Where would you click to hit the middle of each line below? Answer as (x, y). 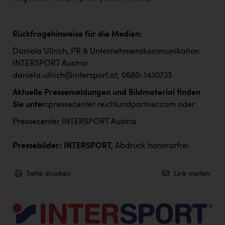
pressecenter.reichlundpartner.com (112, 105)
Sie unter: (30, 105)
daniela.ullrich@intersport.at (65, 76)
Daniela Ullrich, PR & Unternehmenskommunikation (106, 51)
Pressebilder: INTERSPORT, (63, 146)
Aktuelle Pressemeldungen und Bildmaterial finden (106, 93)
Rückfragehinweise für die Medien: (77, 34)
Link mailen (192, 174)
